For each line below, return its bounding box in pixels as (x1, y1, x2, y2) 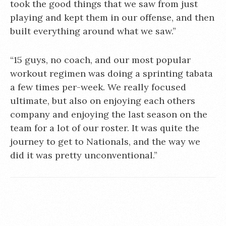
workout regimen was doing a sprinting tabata (10, 67, 213, 79)
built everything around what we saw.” (10, 25, 176, 37)
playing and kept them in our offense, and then (10, 11, 214, 23)
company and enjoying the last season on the (10, 108, 207, 120)
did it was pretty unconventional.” (10, 149, 157, 161)
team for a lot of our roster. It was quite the (10, 122, 199, 134)
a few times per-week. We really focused (10, 81, 186, 93)
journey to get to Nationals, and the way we (10, 135, 200, 147)
